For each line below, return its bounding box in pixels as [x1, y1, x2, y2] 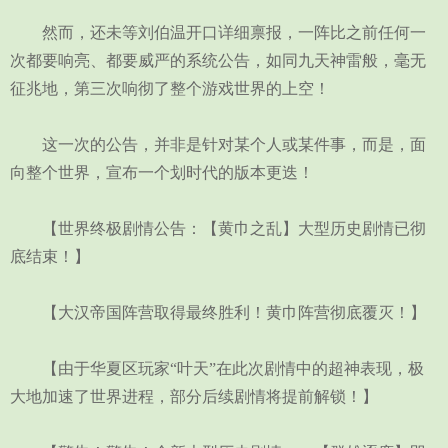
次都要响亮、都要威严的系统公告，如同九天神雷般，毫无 [10, 52, 426, 69]
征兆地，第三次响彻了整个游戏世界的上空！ [10, 80, 330, 97]
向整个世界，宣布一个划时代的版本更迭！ [10, 164, 314, 181]
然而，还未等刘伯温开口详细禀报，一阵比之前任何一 [10, 24, 426, 41]
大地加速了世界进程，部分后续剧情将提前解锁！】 [10, 388, 378, 405]
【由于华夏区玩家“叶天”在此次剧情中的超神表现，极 [10, 360, 424, 377]
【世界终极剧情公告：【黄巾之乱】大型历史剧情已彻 [10, 220, 426, 237]
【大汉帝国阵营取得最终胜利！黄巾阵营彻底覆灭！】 [10, 304, 426, 321]
